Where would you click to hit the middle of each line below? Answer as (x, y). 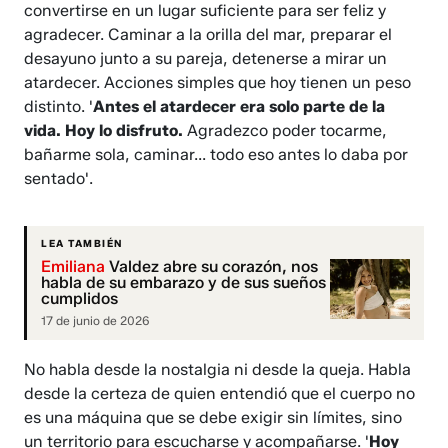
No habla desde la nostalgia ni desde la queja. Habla (218, 370)
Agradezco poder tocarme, (285, 131)
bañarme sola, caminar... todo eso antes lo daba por (216, 155)
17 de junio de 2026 (96, 321)
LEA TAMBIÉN (82, 244)
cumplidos (80, 299)
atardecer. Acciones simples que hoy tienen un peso (218, 83)
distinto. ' (59, 107)
